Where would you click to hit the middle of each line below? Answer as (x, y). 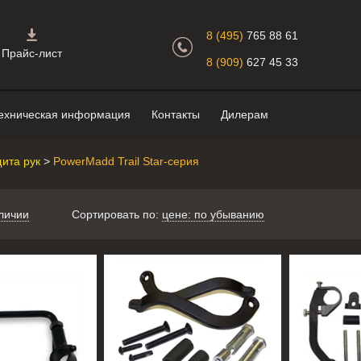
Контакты (176, 114)
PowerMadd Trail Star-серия (126, 161)
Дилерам (245, 114)
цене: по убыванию (213, 214)
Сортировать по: (116, 214)
